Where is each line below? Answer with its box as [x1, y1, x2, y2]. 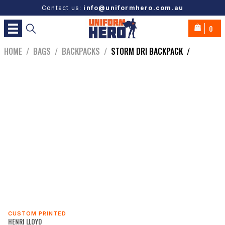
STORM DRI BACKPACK [111, 45, 183, 58]
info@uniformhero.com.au [83, 4, 183, 12]
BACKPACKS [62, 45, 100, 58]
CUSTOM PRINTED [8, 210, 66, 217]
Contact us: [41, 4, 84, 12]
